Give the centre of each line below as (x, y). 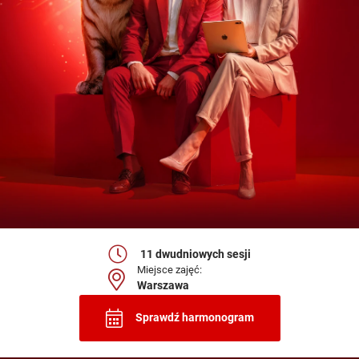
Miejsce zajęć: (169, 270)
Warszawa (163, 286)
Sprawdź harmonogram (194, 318)
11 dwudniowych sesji (196, 254)
